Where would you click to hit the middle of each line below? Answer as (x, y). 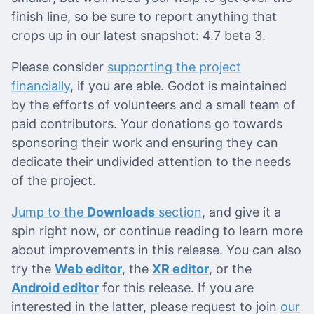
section (178, 212)
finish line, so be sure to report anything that (144, 17)
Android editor (55, 288)
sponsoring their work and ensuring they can (145, 143)
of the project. (54, 181)
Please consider (59, 67)
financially (41, 86)
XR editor (180, 269)
